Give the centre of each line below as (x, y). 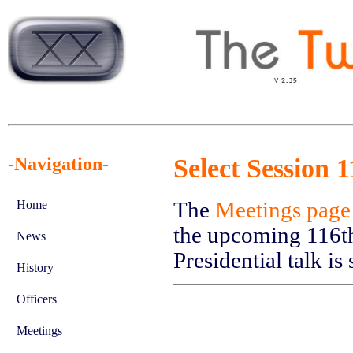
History (35, 267)
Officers (37, 299)
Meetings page (283, 209)
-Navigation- (58, 164)
